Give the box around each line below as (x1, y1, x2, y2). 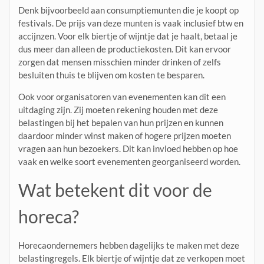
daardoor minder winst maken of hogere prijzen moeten (18, 130, 231, 141)
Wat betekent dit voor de (18, 179, 212, 201)
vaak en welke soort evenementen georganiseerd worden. (18, 156, 240, 167)
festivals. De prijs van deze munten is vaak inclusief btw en (18, 18, 243, 29)
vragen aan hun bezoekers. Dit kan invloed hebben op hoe (18, 143, 238, 154)
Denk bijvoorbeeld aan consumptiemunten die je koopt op (18, 5, 239, 16)
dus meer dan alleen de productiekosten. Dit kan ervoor (18, 44, 231, 55)
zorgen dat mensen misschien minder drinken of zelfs (18, 57, 221, 68)
